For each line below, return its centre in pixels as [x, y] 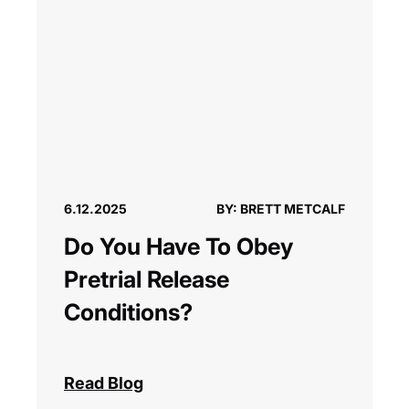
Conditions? [128, 313]
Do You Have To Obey [178, 247]
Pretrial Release [147, 280]
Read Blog [104, 383]
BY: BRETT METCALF [281, 209]
